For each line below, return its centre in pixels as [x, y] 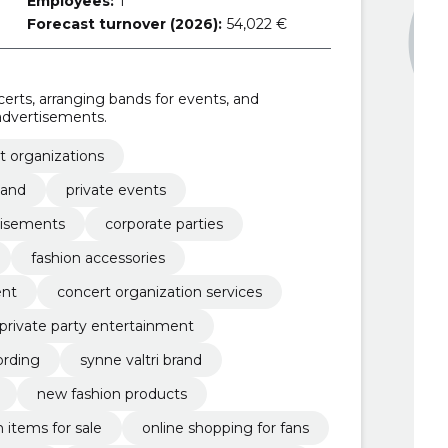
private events [115, 189]
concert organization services [159, 291]
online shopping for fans [225, 427]
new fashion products [111, 393]
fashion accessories [97, 257]
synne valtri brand [140, 359]
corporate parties [163, 223]
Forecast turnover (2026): [124, 24]
